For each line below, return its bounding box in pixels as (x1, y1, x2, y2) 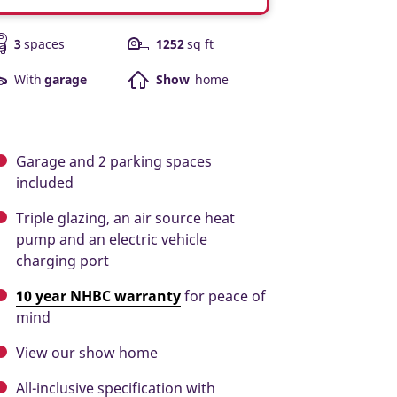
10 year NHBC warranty (16, 285, 181, 306)
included (16, 172, 74, 192)
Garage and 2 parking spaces (16, 151, 212, 171)
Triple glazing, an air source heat (16, 207, 235, 228)
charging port (16, 250, 109, 270)
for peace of (181, 285, 266, 306)
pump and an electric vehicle (16, 229, 207, 249)
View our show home (16, 342, 158, 362)
